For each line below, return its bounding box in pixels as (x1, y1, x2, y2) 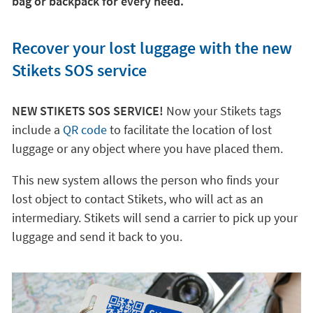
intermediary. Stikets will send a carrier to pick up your (11, 210, 298, 226)
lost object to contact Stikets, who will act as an (11, 191, 263, 207)
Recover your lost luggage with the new (11, 37, 292, 59)
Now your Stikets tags (163, 103, 282, 119)
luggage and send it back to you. (11, 228, 182, 245)
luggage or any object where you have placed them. (11, 140, 283, 156)
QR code (62, 122, 110, 138)
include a (11, 122, 63, 138)
